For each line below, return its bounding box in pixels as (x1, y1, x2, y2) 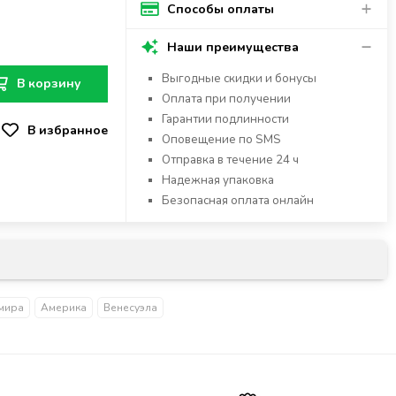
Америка (41, 301, 87, 316)
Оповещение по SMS (162, 132, 281, 148)
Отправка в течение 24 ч (162, 152, 301, 168)
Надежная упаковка (162, 172, 274, 188)
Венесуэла (103, 301, 157, 316)
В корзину (16, 75, 81, 93)
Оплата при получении (162, 91, 291, 107)
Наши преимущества (160, 39, 300, 56)
